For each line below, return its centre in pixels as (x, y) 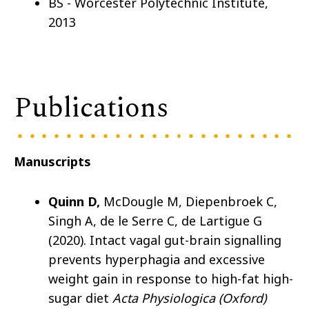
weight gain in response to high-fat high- (171, 279)
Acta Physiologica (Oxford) (189, 298)
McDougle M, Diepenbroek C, (190, 202)
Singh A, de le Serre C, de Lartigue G (155, 221)
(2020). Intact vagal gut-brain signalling (165, 240)
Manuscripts (52, 162)
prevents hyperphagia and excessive (157, 260)
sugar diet (80, 298)
